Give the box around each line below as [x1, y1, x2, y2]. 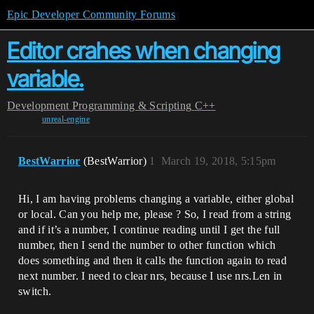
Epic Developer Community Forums [7, 8, 175, 20]
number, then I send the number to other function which [18, 239, 276, 251]
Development [7, 100, 69, 111]
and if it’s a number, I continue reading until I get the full [18, 224, 280, 235]
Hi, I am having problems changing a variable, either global [18, 193, 294, 205]
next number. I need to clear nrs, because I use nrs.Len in [18, 270, 282, 282]
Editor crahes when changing [7, 37, 280, 64]
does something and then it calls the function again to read [18, 254, 287, 266]
